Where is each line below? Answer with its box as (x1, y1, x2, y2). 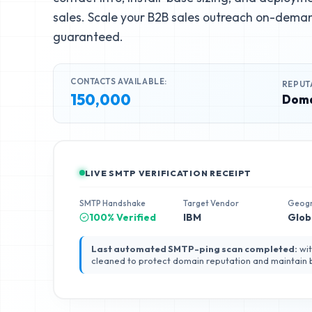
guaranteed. (53, 29, 123, 45)
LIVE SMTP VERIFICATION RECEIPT (84, 167, 252, 178)
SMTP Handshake (79, 197, 146, 208)
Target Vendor (183, 197, 240, 208)
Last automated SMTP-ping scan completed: (91, 242, 297, 254)
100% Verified (88, 210, 156, 224)
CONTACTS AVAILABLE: (70, 76, 167, 86)
